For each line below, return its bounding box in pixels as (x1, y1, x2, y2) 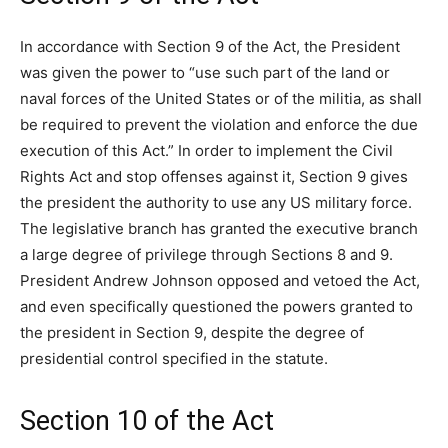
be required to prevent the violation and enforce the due (20, 115, 418, 135)
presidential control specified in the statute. (20, 349, 328, 369)
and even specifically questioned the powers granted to (20, 297, 413, 317)
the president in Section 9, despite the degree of (20, 323, 364, 343)
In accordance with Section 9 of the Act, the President (20, 37, 400, 57)
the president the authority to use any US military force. (20, 193, 412, 213)
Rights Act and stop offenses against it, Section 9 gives (20, 167, 408, 187)
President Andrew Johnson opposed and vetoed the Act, (20, 271, 420, 291)
